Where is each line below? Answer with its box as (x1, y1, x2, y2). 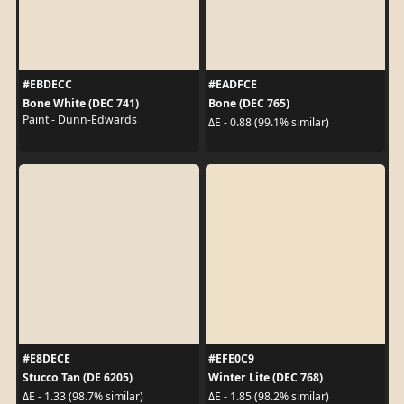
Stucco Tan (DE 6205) (22, 369, 133, 385)
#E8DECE (22, 350, 70, 366)
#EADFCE (208, 76, 257, 92)
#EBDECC (22, 76, 72, 92)
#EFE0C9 (208, 350, 254, 366)
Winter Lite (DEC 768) (208, 369, 323, 385)
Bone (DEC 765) (208, 95, 289, 111)
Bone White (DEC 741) (22, 95, 139, 111)
